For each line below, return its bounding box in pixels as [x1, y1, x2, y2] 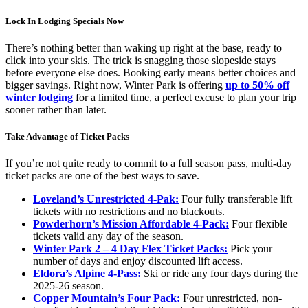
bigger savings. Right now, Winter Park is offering [5, 78, 225, 91]
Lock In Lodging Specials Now [5, 15, 124, 26]
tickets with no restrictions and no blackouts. [33, 206, 225, 218]
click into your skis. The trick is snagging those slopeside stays [5, 54, 276, 66]
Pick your [228, 243, 272, 255]
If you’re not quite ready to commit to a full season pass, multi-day [5, 157, 292, 170]
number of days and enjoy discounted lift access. [33, 255, 243, 267]
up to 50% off [225, 78, 289, 91]
